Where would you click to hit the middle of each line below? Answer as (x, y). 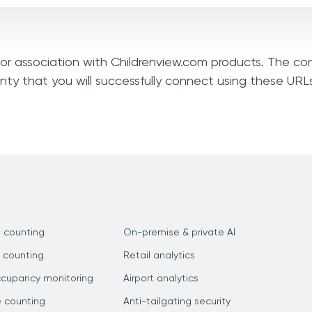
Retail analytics (159, 256)
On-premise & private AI (179, 233)
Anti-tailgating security (177, 302)
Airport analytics (161, 279)
